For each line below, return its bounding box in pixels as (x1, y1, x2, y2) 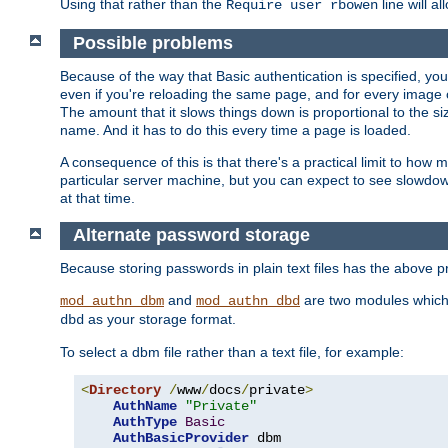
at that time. (60, 189, 135, 206)
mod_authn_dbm (60, 293, 164, 309)
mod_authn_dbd (196, 293, 300, 309)
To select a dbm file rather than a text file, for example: (60, 344, 404, 360)
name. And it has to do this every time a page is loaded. (60, 121, 411, 138)
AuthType (113, 414, 177, 430)
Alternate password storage (72, 225, 310, 246)
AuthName (113, 398, 177, 414)
